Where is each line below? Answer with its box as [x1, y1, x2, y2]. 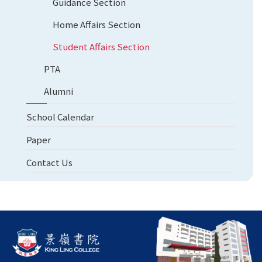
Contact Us [26, 156, 73, 169]
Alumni [44, 85, 73, 98]
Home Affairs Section [53, 18, 140, 31]
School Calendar [26, 111, 94, 123]
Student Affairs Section [53, 40, 150, 53]
